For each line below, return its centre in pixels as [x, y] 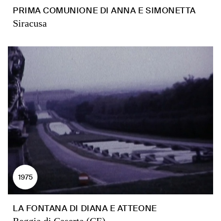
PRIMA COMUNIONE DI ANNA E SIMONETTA [104, 10]
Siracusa [30, 23]
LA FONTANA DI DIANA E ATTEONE [85, 208]
